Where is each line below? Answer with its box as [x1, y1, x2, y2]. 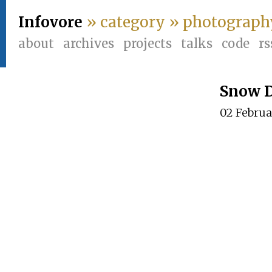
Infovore [18, 13, 83, 32]
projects [123, 36, 172, 51]
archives [63, 36, 114, 51]
